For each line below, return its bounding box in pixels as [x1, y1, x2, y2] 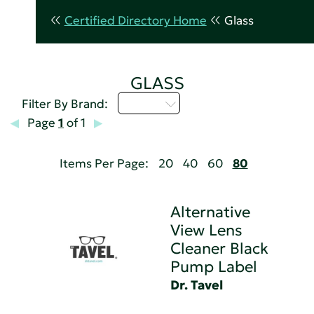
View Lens [170, 220, 243, 240]
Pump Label [170, 257, 258, 276]
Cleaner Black [170, 238, 269, 258]
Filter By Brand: [22, 97, 111, 112]
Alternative [170, 202, 251, 221]
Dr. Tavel [170, 276, 224, 293]
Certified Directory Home [64, 13, 207, 29]
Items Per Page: [59, 156, 149, 171]
